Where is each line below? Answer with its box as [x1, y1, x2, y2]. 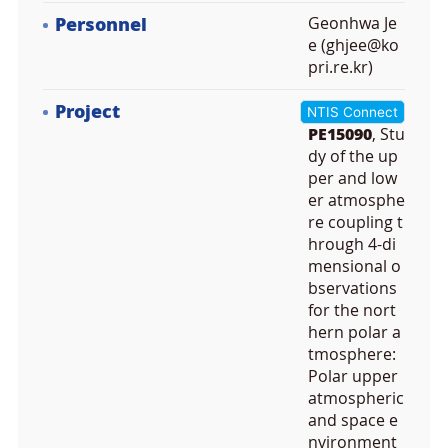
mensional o [308, 257, 401, 276]
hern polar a [308, 323, 401, 342]
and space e [308, 411, 398, 430]
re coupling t [308, 213, 403, 232]
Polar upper [308, 367, 398, 386]
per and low [308, 169, 397, 188]
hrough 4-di [308, 235, 396, 254]
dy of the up [308, 147, 398, 166]
